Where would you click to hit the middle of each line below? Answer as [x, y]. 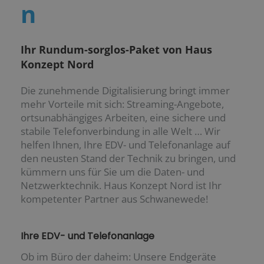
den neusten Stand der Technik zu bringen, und [128, 159]
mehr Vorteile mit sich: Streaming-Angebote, [122, 104]
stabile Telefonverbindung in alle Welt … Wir [121, 131]
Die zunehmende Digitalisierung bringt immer [125, 91]
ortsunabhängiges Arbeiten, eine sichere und [123, 118]
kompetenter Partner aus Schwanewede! [114, 199]
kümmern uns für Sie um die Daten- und [113, 172]
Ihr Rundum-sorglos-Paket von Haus [116, 50]
